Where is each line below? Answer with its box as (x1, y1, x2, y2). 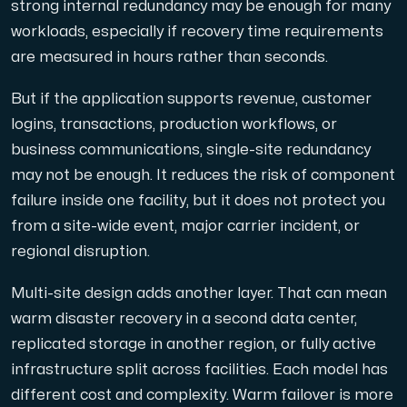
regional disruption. (11, 243, 150, 259)
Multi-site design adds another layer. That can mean (11, 285, 387, 301)
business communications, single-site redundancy (11, 142, 371, 157)
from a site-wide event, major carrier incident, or (11, 218, 360, 233)
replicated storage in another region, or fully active (11, 336, 376, 352)
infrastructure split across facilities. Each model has (11, 362, 388, 377)
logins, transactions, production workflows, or (11, 116, 337, 132)
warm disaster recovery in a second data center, (11, 311, 357, 326)
